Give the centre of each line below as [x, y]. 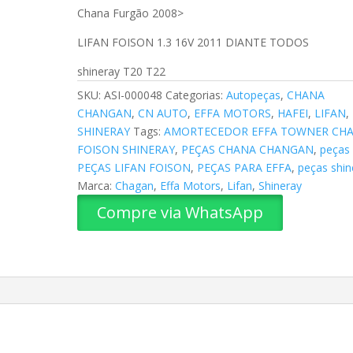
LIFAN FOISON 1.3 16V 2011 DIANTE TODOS [193, 42]
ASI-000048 [134, 95]
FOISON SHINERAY [126, 149]
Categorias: [196, 95]
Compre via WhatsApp [180, 212]
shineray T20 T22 [122, 71]
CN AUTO [163, 113]
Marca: [97, 186]
